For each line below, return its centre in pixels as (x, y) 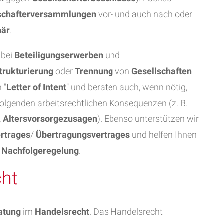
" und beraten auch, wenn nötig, (127, 87)
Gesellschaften (162, 71)
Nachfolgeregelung (40, 151)
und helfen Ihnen (163, 135)
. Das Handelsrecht (126, 211)
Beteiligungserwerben (59, 55)
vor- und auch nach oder (144, 14)
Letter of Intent (36, 87)
